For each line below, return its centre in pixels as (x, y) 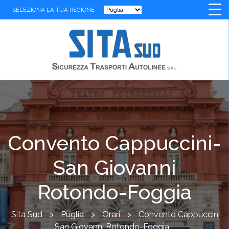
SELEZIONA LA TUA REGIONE (54, 10)
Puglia (72, 214)
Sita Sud (27, 214)
